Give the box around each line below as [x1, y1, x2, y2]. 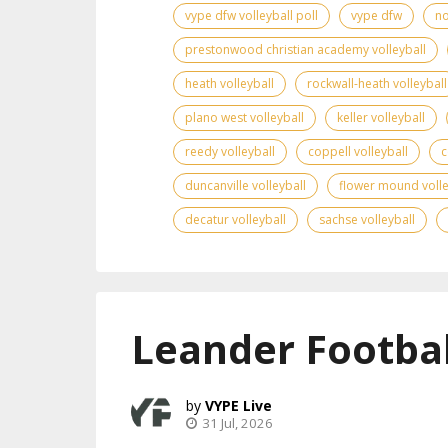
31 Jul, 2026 [202, 414, 273, 433]
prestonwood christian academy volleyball [185, 41, 426, 59]
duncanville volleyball [185, 177, 306, 195]
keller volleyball [337, 109, 425, 127]
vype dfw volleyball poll [185, 7, 318, 25]
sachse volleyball [319, 211, 415, 229]
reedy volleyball [185, 143, 275, 161]
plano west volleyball [185, 109, 304, 127]
